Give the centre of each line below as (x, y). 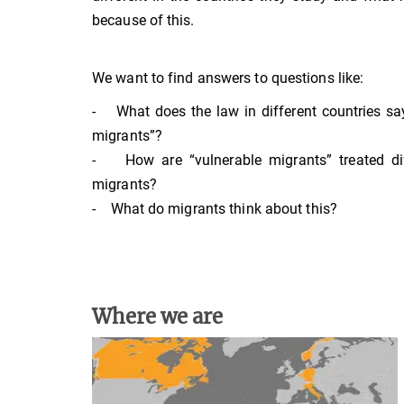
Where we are (157, 316)
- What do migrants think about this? (215, 209)
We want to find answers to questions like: (228, 78)
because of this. (143, 21)
